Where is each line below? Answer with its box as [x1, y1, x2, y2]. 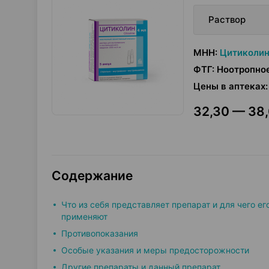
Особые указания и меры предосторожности [61, 245, 249, 255]
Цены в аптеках [193, 80, 265, 92]
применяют [61, 211, 107, 222]
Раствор [208, 14, 246, 25]
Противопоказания [61, 228, 138, 238]
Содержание [52, 168, 133, 183]
